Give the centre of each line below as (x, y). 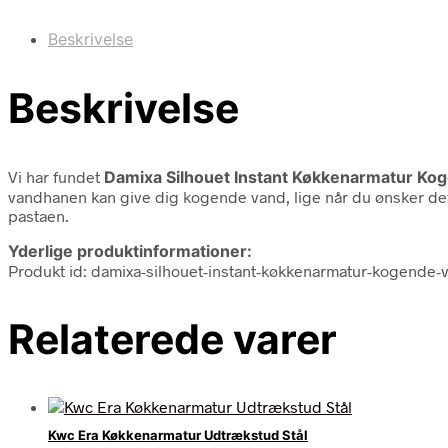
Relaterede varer (172, 338)
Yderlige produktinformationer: (130, 250)
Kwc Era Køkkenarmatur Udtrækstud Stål (178, 435)
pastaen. (38, 215)
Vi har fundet (56, 176)
